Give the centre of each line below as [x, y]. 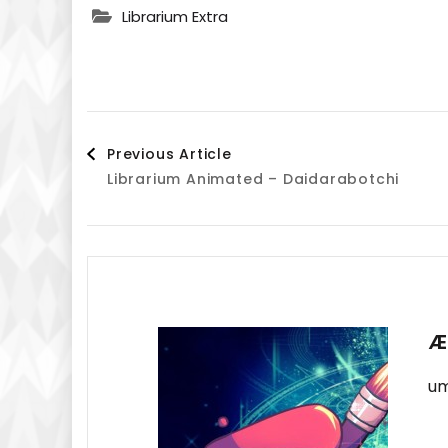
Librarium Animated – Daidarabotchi [253, 179]
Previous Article [169, 154]
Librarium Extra [175, 16]
